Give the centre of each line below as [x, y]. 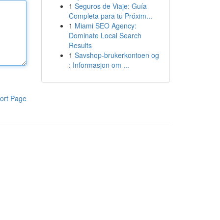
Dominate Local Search [105, 35]
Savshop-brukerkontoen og [117, 55]
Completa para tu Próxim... [110, 16]
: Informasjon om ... [99, 65]
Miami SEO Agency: [105, 26]
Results [80, 45]
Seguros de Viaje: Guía [110, 6]
